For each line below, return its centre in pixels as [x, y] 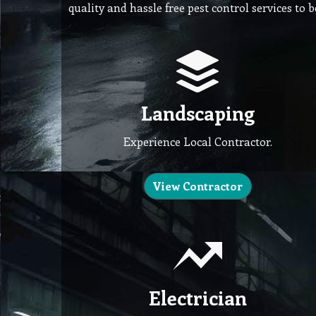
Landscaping [197, 113]
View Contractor [198, 186]
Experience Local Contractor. [197, 142]
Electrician [197, 298]
